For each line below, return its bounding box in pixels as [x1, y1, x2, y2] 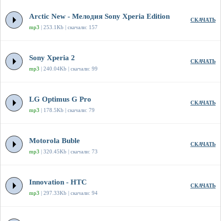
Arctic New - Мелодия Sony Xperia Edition [29, 12, 170, 21]
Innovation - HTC [29, 178, 87, 186]
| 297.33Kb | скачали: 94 [39, 190, 98, 196]
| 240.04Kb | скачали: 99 [39, 66, 98, 72]
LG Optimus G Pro [29, 95, 91, 104]
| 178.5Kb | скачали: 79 [39, 107, 95, 113]
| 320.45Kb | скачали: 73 [39, 148, 98, 155]
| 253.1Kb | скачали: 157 [39, 24, 98, 31]
